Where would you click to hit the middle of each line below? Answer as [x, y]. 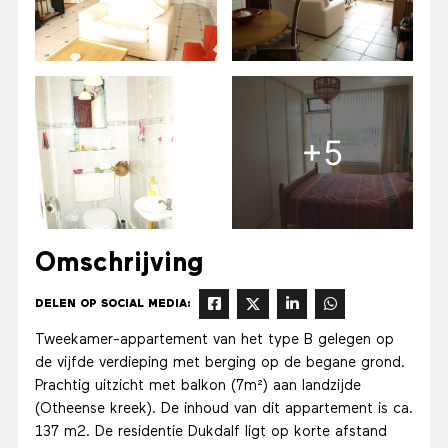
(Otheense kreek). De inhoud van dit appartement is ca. [223, 409]
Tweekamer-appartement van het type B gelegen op [214, 340]
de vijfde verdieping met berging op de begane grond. [219, 363]
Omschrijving [119, 263]
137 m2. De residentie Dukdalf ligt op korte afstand [210, 432]
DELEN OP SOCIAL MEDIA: [112, 303]
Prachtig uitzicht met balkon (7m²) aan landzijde [197, 386]
